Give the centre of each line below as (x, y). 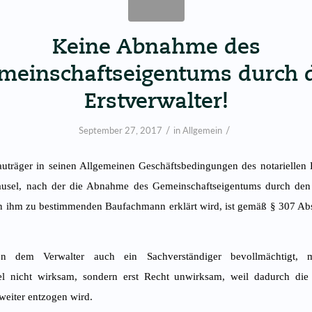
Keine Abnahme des (156, 46)
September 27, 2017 (120, 131)
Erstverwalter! (156, 100)
